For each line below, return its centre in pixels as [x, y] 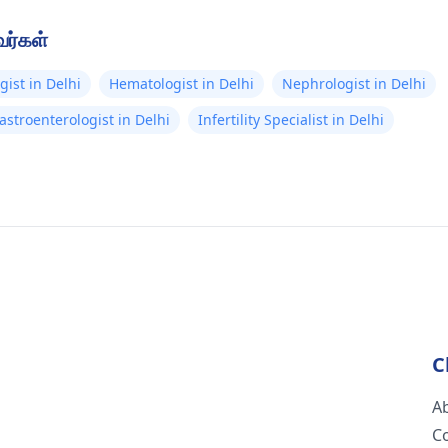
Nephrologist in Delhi [354, 83]
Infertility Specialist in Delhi [291, 119]
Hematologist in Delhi [181, 83]
